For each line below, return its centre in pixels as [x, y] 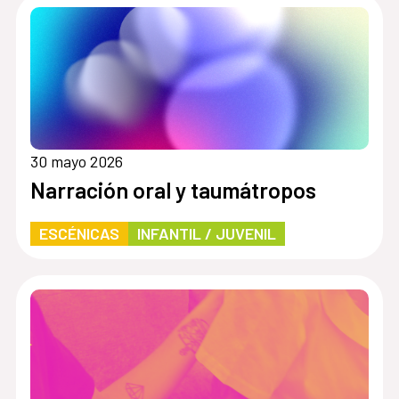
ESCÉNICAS [79, 233]
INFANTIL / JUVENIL [206, 233]
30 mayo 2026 [76, 161]
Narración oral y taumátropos [173, 189]
